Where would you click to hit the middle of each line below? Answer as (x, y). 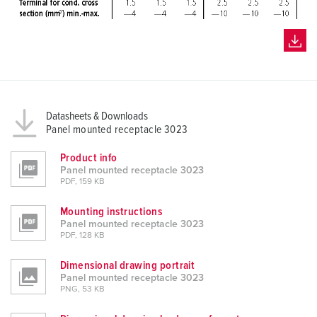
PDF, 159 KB (82, 182)
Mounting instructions (111, 212)
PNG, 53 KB (82, 290)
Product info (89, 158)
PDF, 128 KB (82, 236)
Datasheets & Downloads (97, 116)
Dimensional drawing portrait (128, 266)
